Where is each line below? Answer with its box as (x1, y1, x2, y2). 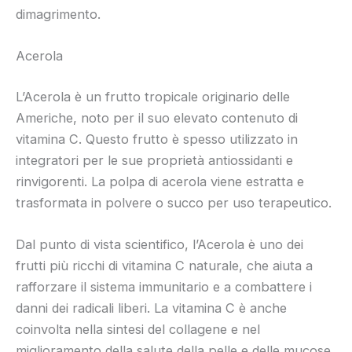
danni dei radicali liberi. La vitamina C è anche (16, 299, 287, 316)
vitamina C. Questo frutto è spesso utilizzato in (16, 130, 298, 147)
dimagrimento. (16, 5, 101, 22)
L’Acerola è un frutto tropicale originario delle (16, 88, 290, 104)
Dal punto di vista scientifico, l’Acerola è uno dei (16, 236, 303, 252)
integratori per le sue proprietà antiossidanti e (16, 152, 293, 168)
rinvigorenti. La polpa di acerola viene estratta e (16, 173, 304, 189)
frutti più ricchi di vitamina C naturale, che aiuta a (16, 257, 313, 273)
